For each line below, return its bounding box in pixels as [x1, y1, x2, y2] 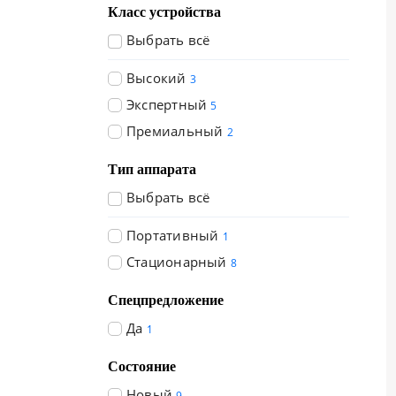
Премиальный [126, 122, 224, 140]
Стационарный [126, 253, 227, 270]
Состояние [108, 359, 176, 374]
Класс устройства [108, 4, 221, 19]
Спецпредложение [108, 293, 224, 308]
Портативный [126, 226, 219, 244]
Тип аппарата [108, 162, 196, 177]
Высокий [126, 69, 190, 87]
